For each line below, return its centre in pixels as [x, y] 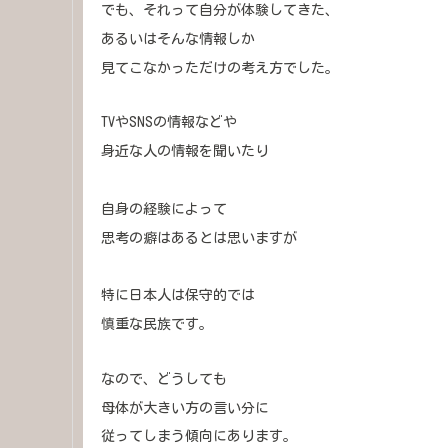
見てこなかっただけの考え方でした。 [220, 67]
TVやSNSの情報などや [169, 122]
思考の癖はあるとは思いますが [199, 237]
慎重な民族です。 [157, 323]
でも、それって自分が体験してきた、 [220, 9]
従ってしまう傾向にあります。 [199, 436]
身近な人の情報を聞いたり [185, 151]
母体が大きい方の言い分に [185, 407]
